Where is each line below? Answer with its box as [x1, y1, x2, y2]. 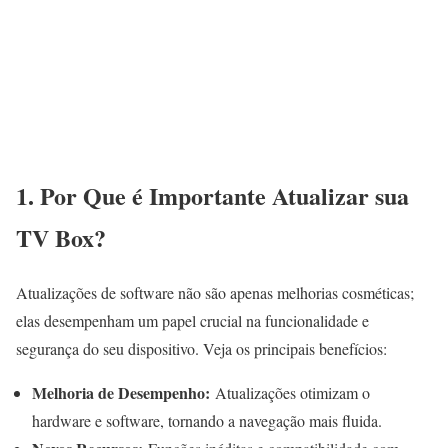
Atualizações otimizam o [210, 381, 370, 403]
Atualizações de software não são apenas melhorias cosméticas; [16, 281, 414, 303]
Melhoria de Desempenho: [32, 380, 210, 404]
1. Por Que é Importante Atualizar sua [16, 177, 409, 213]
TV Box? [16, 219, 106, 255]
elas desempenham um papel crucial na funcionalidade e [16, 309, 369, 331]
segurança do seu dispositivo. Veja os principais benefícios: [16, 337, 387, 359]
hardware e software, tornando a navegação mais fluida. [32, 409, 382, 431]
